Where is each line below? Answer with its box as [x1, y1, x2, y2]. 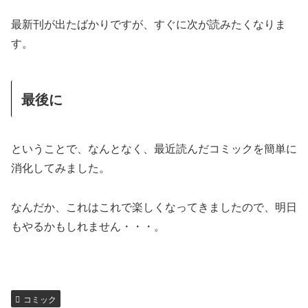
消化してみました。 [11, 159, 110, 176]
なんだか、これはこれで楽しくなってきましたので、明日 [11, 198, 297, 214]
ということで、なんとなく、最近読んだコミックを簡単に [11, 140, 297, 157]
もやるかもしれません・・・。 [11, 217, 165, 234]
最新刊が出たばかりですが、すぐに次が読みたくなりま [11, 15, 286, 32]
